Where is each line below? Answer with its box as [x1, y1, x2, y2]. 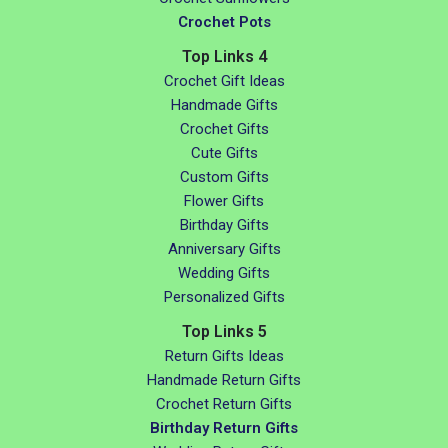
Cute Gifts [190, 144, 258, 162]
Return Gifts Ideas [164, 347, 284, 365]
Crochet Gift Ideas [163, 72, 285, 90]
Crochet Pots [177, 13, 271, 31]
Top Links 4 [181, 47, 267, 66]
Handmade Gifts [170, 96, 278, 114]
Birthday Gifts [179, 216, 269, 234]
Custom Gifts [179, 168, 269, 186]
